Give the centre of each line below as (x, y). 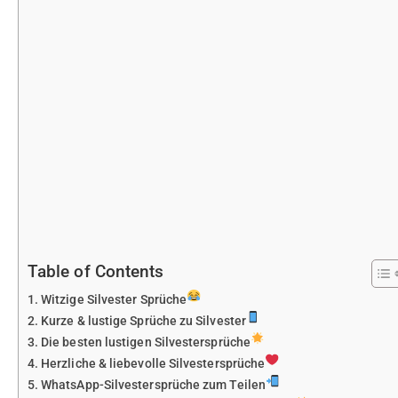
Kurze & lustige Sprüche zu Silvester (143, 322)
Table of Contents (96, 272)
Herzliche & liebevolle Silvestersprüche (153, 364)
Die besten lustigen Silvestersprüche (146, 343)
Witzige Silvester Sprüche (114, 300)
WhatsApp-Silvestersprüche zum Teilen (153, 386)
